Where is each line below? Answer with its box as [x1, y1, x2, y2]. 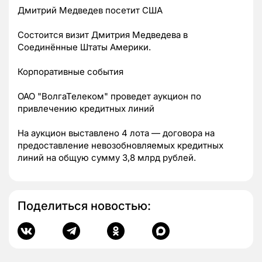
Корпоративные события [18, 66, 123, 78]
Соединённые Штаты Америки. [18, 42, 151, 53]
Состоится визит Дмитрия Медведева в [18, 29, 188, 41]
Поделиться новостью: [18, 199, 151, 213]
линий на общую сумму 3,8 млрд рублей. [18, 152, 196, 164]
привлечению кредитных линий [18, 103, 154, 115]
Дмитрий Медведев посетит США [18, 5, 163, 16]
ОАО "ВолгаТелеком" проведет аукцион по [18, 91, 201, 102]
